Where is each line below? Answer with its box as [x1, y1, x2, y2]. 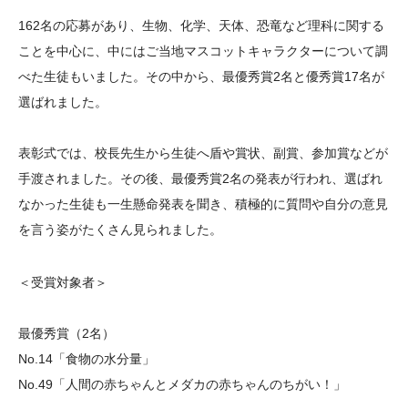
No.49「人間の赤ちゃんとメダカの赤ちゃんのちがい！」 [18, 377, 382, 392]
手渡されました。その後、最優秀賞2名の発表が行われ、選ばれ [18, 171, 382, 186]
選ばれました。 [18, 95, 107, 109]
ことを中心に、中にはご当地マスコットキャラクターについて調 [18, 44, 388, 58]
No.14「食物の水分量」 [18, 352, 155, 366]
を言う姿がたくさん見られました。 [18, 222, 222, 237]
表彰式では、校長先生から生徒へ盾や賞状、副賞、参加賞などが [18, 146, 388, 160]
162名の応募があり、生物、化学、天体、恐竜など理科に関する [18, 18, 384, 33]
